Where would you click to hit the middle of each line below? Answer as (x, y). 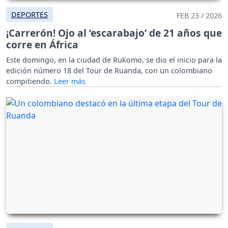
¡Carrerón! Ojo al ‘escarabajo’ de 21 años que (114, 33)
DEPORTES (30, 14)
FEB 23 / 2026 (199, 15)
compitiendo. (30, 81)
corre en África (42, 44)
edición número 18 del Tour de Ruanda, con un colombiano (109, 70)
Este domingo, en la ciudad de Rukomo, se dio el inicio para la (114, 60)
